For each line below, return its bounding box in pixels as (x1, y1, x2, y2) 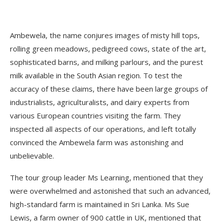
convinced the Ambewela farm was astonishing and (10, 137, 183, 147)
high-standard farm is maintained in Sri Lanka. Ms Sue (10, 199, 189, 209)
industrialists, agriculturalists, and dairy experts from (10, 97, 189, 107)
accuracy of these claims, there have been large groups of (10, 84, 208, 94)
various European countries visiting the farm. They (10, 111, 181, 120)
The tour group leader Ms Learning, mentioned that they (10, 172, 203, 182)
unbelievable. (10, 151, 54, 161)
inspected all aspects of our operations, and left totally (10, 124, 196, 134)
